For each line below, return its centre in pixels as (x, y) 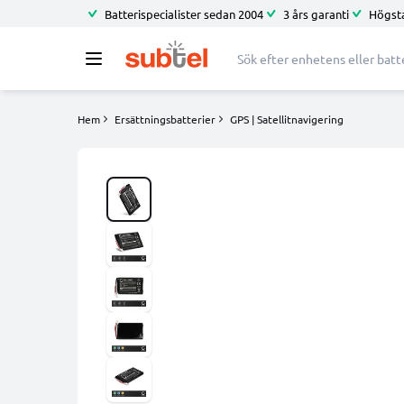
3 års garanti (316, 14)
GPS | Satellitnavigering (287, 119)
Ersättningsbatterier (165, 119)
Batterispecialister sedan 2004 (184, 14)
